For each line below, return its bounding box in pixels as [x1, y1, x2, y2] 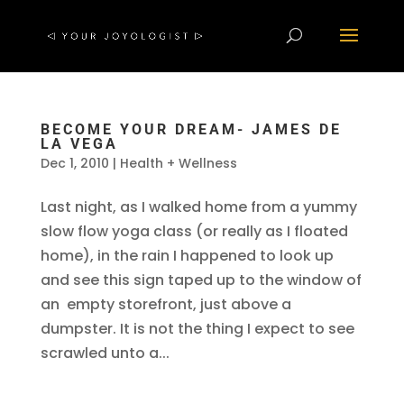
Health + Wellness [119, 154, 237, 172]
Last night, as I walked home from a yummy [40, 197, 357, 217]
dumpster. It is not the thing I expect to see [40, 318, 354, 339]
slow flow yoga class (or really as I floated [40, 221, 348, 242]
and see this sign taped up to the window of [40, 270, 362, 290]
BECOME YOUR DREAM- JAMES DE [40, 121, 342, 138]
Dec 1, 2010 [40, 154, 109, 172]
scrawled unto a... [40, 343, 170, 363]
